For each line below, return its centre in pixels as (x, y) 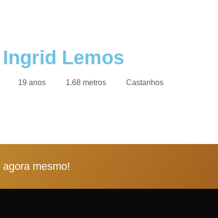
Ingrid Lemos (64, 57)
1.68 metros (86, 82)
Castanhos (145, 82)
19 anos (32, 82)
